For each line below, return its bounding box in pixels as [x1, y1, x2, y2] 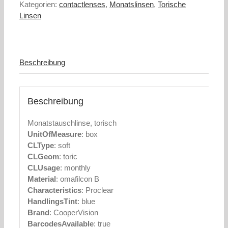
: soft [53, 141, 70, 150]
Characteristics [27, 186, 81, 195]
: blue [77, 197, 95, 206]
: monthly [60, 163, 91, 173]
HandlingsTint [27, 197, 77, 206]
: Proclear [81, 186, 113, 195]
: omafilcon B [55, 175, 99, 184]
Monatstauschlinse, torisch [27, 119, 117, 128]
